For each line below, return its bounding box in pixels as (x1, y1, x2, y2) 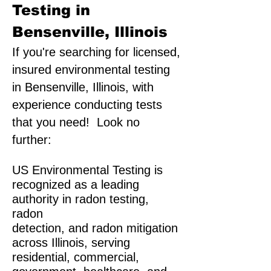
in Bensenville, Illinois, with (12, 80, 154, 94)
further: (12, 133, 51, 146)
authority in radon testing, (12, 192, 149, 206)
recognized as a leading (12, 178, 139, 191)
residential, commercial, (12, 250, 139, 264)
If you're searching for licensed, (12, 45, 180, 59)
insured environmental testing (12, 63, 170, 76)
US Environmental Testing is (12, 163, 163, 177)
